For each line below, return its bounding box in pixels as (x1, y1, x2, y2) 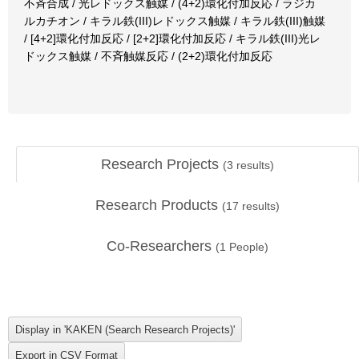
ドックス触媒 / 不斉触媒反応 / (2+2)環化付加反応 (24, 49, 272, 63)
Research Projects (101, 156, 223, 172)
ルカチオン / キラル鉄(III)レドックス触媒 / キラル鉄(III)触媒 (24, 14, 325, 27)
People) (226, 240, 268, 253)
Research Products (95, 197, 222, 213)
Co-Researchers (107, 238, 216, 254)
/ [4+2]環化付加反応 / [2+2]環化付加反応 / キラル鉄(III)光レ (24, 31, 321, 45)
